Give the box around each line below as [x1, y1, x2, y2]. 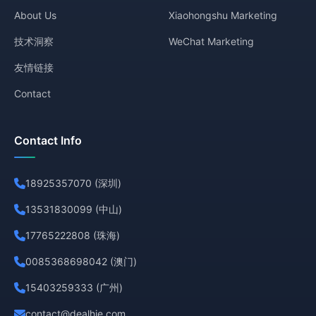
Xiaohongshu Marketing [169, 9, 277, 21]
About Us [14, 9, 56, 21]
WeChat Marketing [169, 35, 254, 47]
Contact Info [14, 133, 82, 147]
